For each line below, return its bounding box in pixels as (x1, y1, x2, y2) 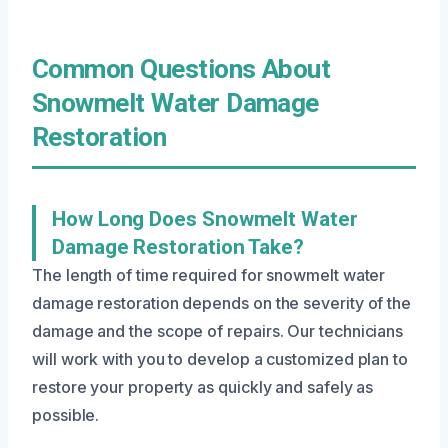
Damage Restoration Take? (52, 234, 305, 259)
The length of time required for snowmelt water (32, 264, 386, 285)
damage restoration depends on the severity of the (32, 292, 412, 313)
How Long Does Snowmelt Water (52, 206, 358, 231)
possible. (32, 404, 100, 425)
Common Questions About (32, 53, 331, 84)
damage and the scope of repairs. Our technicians (32, 320, 404, 341)
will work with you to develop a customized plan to (32, 348, 409, 369)
